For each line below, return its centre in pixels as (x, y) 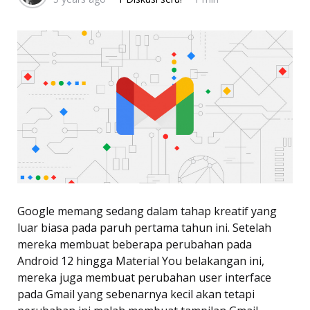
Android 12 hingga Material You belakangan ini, (141, 261)
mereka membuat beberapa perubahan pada (135, 244)
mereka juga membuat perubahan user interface (144, 277)
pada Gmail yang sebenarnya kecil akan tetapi (136, 294)
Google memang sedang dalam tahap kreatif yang (147, 211)
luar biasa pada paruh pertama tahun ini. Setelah (144, 227)
